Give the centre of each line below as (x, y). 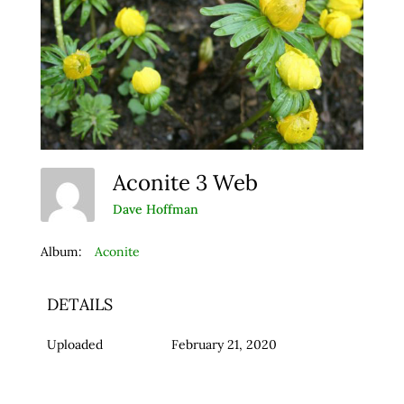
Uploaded (74, 345)
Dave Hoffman (155, 209)
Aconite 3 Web (190, 183)
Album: (61, 252)
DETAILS (79, 305)
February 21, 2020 (224, 345)
